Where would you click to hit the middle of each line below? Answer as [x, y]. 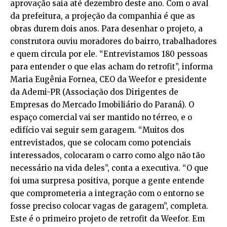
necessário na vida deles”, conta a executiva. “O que [109, 168]
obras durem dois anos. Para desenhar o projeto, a [106, 28]
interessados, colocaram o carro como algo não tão [107, 155]
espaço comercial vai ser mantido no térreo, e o [101, 117]
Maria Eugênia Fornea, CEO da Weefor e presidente [108, 79]
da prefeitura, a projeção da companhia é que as [103, 16]
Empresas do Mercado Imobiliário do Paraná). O [102, 104]
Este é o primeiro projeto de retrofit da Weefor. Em [107, 218]
